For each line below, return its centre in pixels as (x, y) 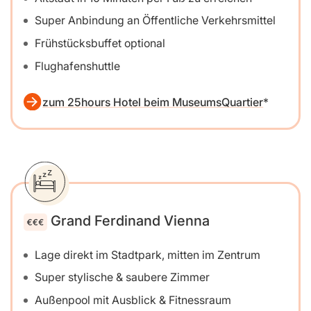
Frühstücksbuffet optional (100, 43)
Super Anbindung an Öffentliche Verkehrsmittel (155, 20)
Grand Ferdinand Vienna (130, 221)
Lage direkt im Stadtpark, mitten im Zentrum (148, 254)
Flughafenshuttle (77, 66)
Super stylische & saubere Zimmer (122, 277)
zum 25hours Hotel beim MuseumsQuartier (153, 102)
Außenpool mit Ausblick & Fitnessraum (133, 300)
